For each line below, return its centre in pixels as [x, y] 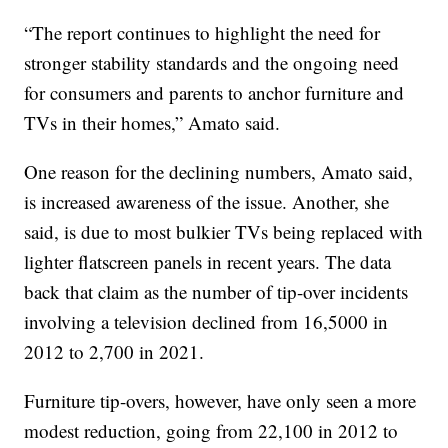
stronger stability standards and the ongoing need [212, 63]
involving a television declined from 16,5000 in [206, 322]
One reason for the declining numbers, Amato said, [219, 172]
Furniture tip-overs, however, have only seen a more [220, 401]
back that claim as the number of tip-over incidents [216, 292]
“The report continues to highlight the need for [202, 33]
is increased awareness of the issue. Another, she [207, 202]
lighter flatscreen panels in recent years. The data [208, 262]
